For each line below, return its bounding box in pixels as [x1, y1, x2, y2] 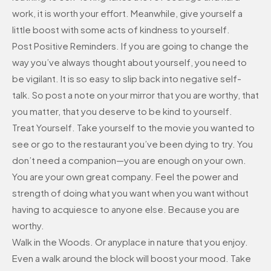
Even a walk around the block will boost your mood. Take [12, 252, 251, 264]
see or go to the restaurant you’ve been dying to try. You [12, 137, 253, 149]
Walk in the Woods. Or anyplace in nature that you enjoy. [12, 235, 248, 247]
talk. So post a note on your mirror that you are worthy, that [12, 88, 259, 100]
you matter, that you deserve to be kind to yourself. [12, 105, 232, 117]
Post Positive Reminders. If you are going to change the [12, 39, 249, 51]
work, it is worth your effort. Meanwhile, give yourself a [12, 7, 243, 19]
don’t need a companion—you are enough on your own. [12, 154, 246, 166]
